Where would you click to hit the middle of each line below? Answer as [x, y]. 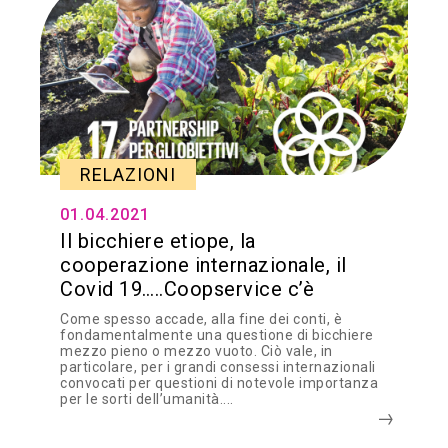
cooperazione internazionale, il [203, 265]
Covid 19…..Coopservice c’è [187, 289]
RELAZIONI [128, 174]
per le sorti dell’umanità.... [147, 399]
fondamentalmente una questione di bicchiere [217, 335]
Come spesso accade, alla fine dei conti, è [201, 319]
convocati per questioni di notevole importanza [219, 383]
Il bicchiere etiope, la [158, 241]
